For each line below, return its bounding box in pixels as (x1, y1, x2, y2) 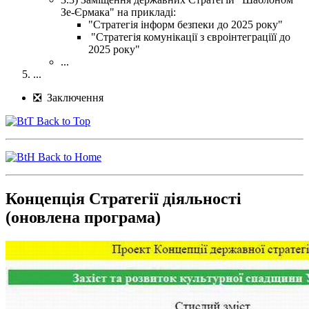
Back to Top (34, 115, 90, 128)
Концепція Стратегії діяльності (6, 189, 241, 208)
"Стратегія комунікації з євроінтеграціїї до (88, 31, 290, 43)
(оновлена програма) (6, 208, 161, 226)
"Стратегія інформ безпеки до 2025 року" (88, 19, 283, 31)
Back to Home (35, 151, 101, 163)
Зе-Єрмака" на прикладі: (61, 6, 176, 19)
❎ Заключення (33, 92, 103, 104)
